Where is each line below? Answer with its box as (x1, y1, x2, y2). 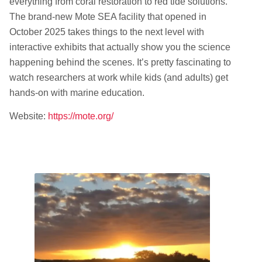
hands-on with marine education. (9, 88, 144, 98)
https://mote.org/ (47, 111, 113, 121)
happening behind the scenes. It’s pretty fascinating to (9, 57, 231, 68)
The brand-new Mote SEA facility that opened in (9, 12, 206, 22)
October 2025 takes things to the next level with (9, 27, 204, 37)
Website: (9, 111, 48, 121)
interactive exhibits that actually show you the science (9, 42, 230, 53)
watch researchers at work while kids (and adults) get (9, 73, 228, 83)
